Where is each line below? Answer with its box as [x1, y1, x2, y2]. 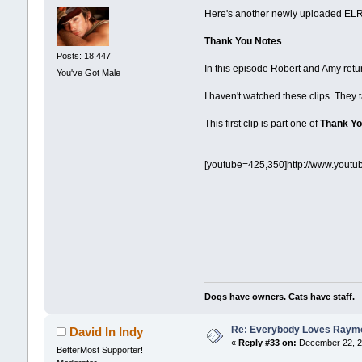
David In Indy [69, 325, 144, 339]
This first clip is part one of [204, 117, 321, 129]
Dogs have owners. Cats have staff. [204, 292, 356, 302]
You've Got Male [56, 67, 120, 78]
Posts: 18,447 [56, 50, 111, 61]
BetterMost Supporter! [56, 345, 143, 356]
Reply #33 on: [238, 338, 297, 348]
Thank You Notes [204, 35, 283, 47]
